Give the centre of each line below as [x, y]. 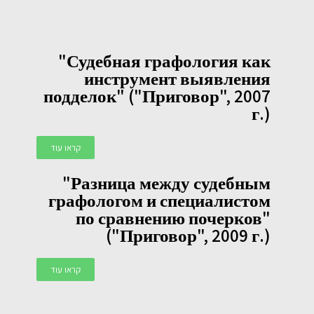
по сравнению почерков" [173, 218]
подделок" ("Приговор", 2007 [157, 96]
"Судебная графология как [164, 61]
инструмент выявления [177, 78]
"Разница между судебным [166, 183]
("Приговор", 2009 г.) [188, 235]
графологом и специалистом [159, 200]
